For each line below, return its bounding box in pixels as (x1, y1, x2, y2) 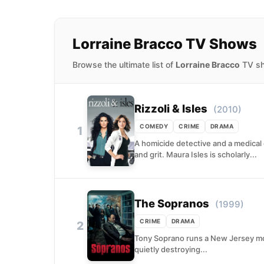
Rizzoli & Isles (134, 101, 207, 115)
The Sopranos (134, 196, 209, 210)
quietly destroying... (134, 244, 207, 254)
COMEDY (140, 122, 168, 130)
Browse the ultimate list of (72, 60, 176, 70)
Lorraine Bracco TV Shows (72, 35, 257, 52)
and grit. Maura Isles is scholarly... (134, 149, 257, 159)
